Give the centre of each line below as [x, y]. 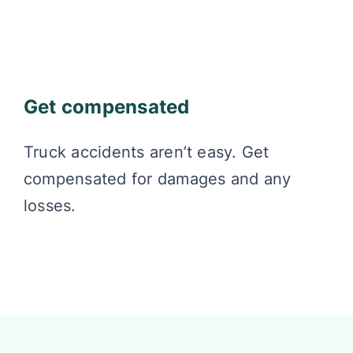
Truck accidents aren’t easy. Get [146, 152]
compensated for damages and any [157, 178]
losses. [50, 205]
